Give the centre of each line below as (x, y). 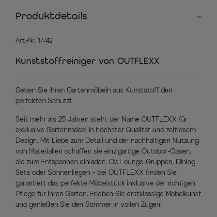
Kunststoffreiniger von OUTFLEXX (87, 62)
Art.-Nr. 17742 (34, 41)
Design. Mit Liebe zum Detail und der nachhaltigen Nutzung (107, 141)
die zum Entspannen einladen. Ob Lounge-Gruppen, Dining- (107, 162)
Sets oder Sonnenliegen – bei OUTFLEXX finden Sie (96, 173)
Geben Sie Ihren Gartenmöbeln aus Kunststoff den (94, 91)
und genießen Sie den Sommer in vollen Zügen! (89, 205)
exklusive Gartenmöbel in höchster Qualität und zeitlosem (106, 130)
